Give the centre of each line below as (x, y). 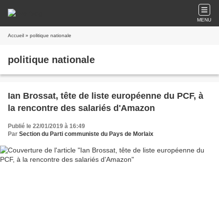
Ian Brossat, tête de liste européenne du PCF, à (106, 96)
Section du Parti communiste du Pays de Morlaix (86, 134)
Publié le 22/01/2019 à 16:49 (46, 126)
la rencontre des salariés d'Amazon (81, 108)
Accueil (16, 35)
